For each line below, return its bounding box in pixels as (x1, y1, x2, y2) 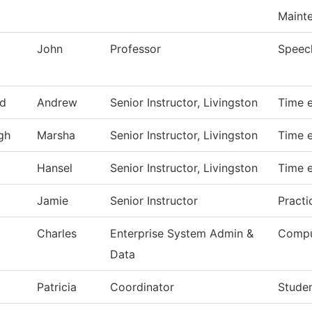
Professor (110, 42, 161, 56)
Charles (37, 226, 77, 241)
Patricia (37, 280, 77, 295)
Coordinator (110, 280, 174, 295)
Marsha (37, 128, 75, 143)
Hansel (37, 161, 72, 175)
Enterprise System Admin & (110, 226, 253, 241)
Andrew (37, 95, 77, 110)
